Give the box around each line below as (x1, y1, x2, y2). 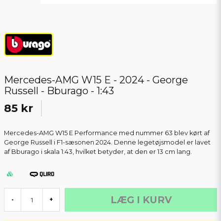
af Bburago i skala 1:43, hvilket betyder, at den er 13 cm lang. (4, 148, 192, 156)
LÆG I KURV (110, 194, 172, 206)
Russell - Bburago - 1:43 (4, 85, 114, 97)
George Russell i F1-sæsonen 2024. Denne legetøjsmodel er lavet (4, 139, 211, 147)
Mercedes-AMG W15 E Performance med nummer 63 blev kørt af (4, 129, 210, 137)
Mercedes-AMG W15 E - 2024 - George (4, 74, 188, 86)
